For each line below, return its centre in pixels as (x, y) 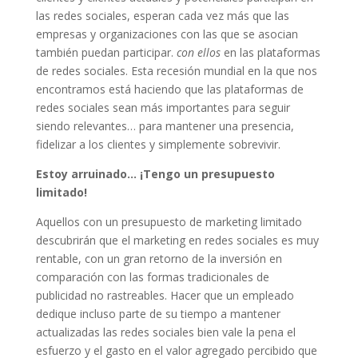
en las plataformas (270, 52)
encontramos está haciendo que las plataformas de (169, 89)
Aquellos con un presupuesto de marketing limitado (169, 221)
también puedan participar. (106, 52)
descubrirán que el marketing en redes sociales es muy (177, 240)
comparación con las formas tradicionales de (152, 276)
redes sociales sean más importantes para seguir (163, 107)
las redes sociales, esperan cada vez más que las (162, 15)
